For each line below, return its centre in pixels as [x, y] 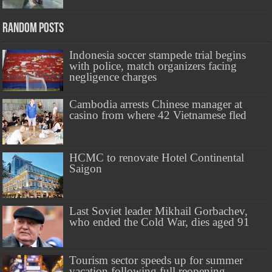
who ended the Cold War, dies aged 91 [160, 222]
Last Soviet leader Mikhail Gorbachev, [159, 211]
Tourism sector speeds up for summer [156, 260]
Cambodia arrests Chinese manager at [156, 104]
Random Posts [33, 29]
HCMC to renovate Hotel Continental [157, 158]
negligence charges [113, 76]
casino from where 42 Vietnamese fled [158, 115]
